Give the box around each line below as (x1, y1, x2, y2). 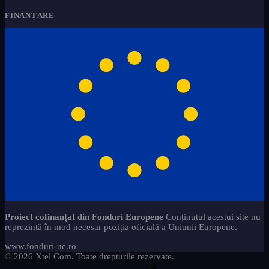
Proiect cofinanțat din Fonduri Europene (5, 212, 163, 222)
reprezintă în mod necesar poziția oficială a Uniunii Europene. (5, 222, 237, 232)
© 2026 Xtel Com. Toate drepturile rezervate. (5, 252, 174, 261)
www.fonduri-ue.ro (5, 241, 76, 251)
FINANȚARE (5, 11, 55, 20)
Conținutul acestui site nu (163, 212, 261, 222)
